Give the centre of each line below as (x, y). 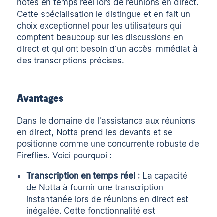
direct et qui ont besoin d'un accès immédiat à (108, 49)
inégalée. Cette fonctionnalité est (91, 210)
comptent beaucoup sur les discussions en (100, 38)
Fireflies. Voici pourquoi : (65, 155)
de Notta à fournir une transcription (95, 187)
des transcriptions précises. (71, 61)
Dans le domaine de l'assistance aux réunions (106, 121)
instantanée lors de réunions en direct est (108, 199)
